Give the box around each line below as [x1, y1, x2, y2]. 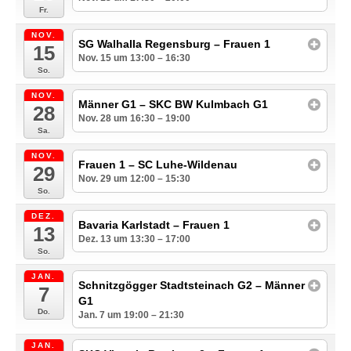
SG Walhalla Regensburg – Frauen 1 [78, 37, 271, 50]
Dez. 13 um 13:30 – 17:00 [78, 233, 191, 244]
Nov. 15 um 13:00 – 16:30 [78, 52, 191, 63]
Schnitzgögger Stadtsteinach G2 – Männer [78, 278, 306, 291]
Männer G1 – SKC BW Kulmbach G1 [78, 97, 269, 110]
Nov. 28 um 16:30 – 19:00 [78, 112, 191, 124]
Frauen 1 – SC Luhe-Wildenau [78, 157, 238, 171]
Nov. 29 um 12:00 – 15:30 [78, 172, 191, 184]
